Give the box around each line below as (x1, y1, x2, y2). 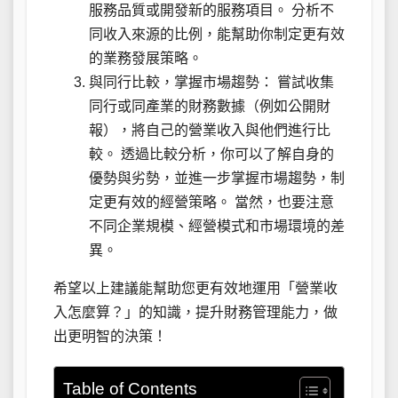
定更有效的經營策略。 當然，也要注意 (89, 194, 334, 210)
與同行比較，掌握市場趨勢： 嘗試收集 (89, 74, 334, 90)
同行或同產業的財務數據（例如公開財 (89, 98, 330, 114)
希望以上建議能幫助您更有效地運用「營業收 (53, 280, 338, 296)
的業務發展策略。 (89, 50, 203, 66)
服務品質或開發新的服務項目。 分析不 (89, 2, 334, 18)
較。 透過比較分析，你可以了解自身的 (89, 146, 334, 162)
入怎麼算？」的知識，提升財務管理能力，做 (53, 304, 338, 320)
